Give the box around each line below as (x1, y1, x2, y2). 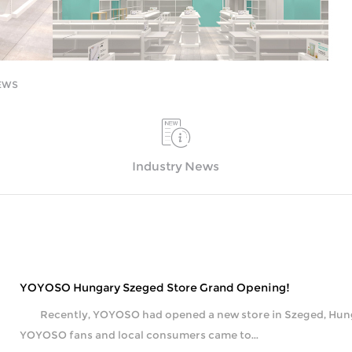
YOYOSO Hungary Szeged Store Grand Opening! (20, 280, 291, 295)
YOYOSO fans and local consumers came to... (20, 328, 259, 341)
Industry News (132, 159, 220, 174)
